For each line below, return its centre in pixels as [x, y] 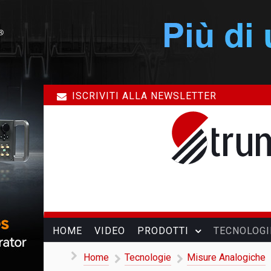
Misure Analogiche [226, 257]
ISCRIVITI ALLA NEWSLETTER [145, 96]
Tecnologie [148, 257]
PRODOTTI [163, 231]
